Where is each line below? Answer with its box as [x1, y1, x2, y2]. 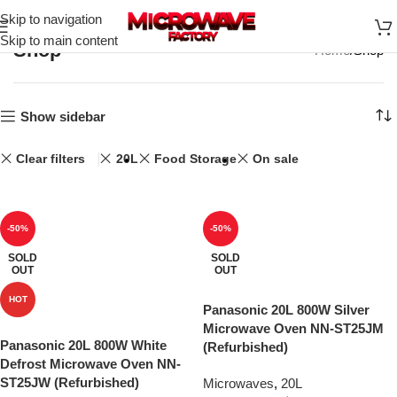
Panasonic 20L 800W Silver [203, 302, 370, 317]
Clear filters [16, 152, 86, 166]
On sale [253, 152, 300, 166]
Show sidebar [19, 108, 105, 124]
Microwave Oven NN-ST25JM [203, 321, 384, 336]
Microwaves [203, 376, 274, 391]
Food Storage [153, 152, 237, 166]
